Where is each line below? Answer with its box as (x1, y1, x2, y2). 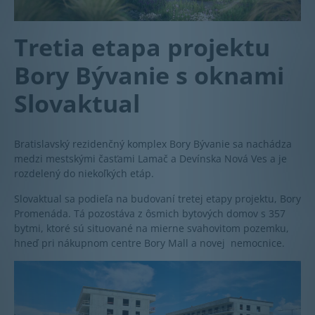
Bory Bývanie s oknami (14, 58, 284, 91)
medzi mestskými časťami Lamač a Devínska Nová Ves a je (14, 151, 287, 165)
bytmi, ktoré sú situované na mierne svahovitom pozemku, (14, 221, 289, 235)
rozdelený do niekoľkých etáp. (14, 166, 154, 180)
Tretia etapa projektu (14, 30, 270, 63)
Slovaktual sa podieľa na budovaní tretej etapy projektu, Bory (14, 191, 301, 205)
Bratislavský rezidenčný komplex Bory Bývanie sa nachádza (14, 136, 292, 150)
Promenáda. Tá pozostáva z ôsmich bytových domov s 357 (14, 206, 285, 220)
